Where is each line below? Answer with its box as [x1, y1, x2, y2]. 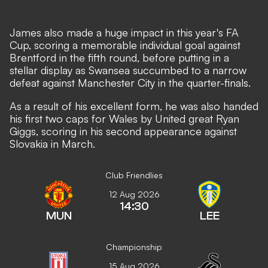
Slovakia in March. [10, 137, 95, 150]
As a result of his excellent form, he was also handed [10, 99, 258, 112]
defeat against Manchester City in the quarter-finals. [10, 76, 251, 89]
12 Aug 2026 [108, 189, 160, 199]
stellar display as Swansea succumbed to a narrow [10, 63, 246, 77]
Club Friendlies [105, 170, 163, 180]
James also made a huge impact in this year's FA [10, 26, 239, 39]
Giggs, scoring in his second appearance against [10, 124, 237, 138]
